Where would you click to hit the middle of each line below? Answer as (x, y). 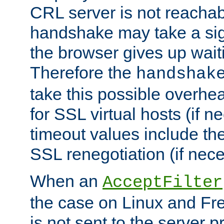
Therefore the (83, 73)
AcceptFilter (162, 183)
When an (66, 181)
